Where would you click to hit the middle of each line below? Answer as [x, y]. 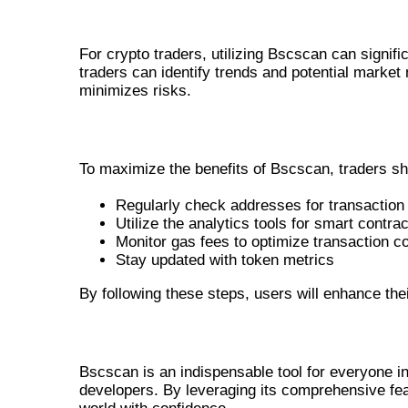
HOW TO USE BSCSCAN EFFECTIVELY [241, 130]
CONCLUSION [141, 333]
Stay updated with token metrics [225, 260]
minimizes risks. [135, 90]
